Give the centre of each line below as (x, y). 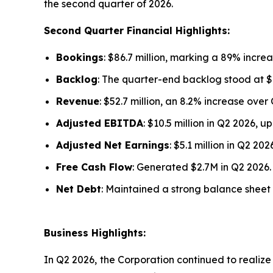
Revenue (78, 101)
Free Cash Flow (94, 167)
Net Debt (79, 189)
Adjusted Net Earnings (113, 145)
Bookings (80, 58)
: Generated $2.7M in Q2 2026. (202, 167)
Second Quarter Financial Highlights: (137, 31)
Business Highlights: (95, 233)
